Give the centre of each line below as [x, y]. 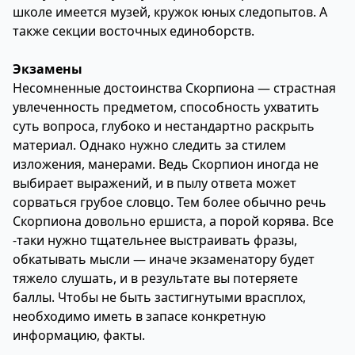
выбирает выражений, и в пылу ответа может [155, 183]
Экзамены [48, 69]
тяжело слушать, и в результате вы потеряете [155, 278]
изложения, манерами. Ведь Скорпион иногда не [166, 164]
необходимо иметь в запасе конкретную [139, 316]
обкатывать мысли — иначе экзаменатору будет [164, 259]
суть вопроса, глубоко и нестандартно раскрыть [164, 126]
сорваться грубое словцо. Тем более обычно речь [170, 202]
